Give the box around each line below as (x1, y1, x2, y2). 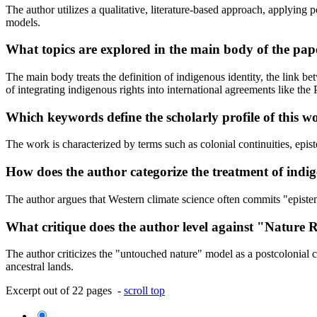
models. (6, 16, 40, 28)
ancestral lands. (6, 260, 74, 273)
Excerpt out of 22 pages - (6, 284, 124, 297)
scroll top (124, 284, 165, 297)
